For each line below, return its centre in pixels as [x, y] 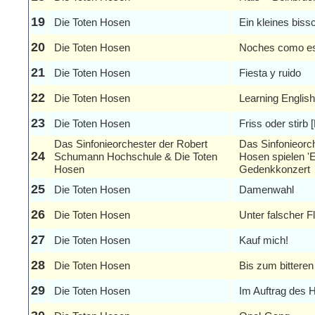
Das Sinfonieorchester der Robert [131, 144]
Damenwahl [266, 189]
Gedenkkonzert [275, 169]
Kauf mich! [264, 240]
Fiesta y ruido [270, 73]
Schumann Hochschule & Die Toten [136, 156]
